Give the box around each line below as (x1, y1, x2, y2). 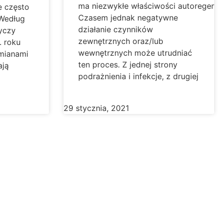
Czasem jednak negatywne (78, 12, 178, 22)
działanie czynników (78, 24, 153, 34)
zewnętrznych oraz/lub (78, 36, 166, 46)
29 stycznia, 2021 (63, 103, 129, 113)
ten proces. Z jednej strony (78, 59, 177, 69)
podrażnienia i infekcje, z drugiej (78, 71, 198, 81)
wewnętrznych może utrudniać (78, 47, 192, 58)
